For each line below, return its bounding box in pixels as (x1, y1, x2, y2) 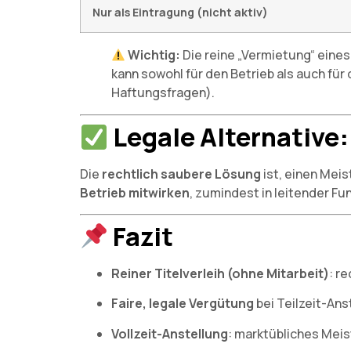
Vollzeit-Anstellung (111, 324, 228, 342)
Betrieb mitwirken (80, 184, 190, 202)
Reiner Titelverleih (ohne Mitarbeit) (111, 264, 329, 282)
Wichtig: (128, 46, 181, 64)
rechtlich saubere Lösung (102, 165, 261, 183)
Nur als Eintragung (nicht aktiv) (92, 5, 268, 20)
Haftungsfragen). (111, 84, 215, 102)
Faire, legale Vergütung (111, 295, 254, 313)
